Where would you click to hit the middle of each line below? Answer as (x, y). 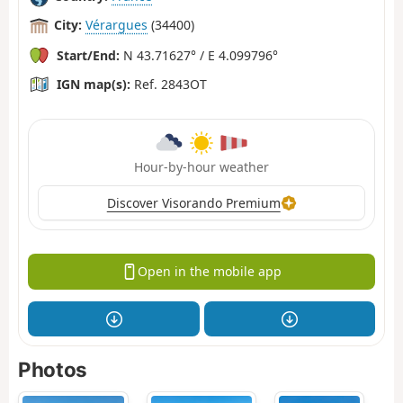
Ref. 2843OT (169, 84)
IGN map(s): (94, 84)
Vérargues (116, 25)
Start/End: (88, 55)
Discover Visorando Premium (193, 202)
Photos (53, 370)
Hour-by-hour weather (201, 166)
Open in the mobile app (209, 272)
